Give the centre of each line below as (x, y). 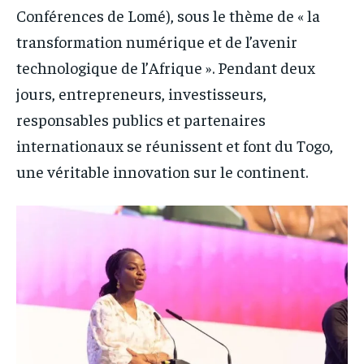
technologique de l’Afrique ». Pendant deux (166, 67)
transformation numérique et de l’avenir (157, 41)
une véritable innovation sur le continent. (162, 171)
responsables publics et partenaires (141, 119)
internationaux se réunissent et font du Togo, (175, 145)
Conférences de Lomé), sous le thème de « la (168, 15)
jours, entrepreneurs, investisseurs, (141, 93)
